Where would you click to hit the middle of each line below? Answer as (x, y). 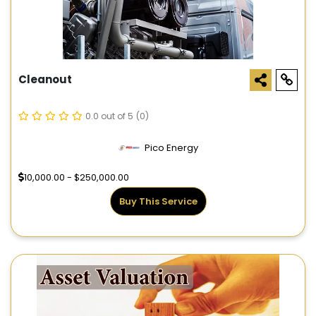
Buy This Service (158, 202)
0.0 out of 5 (109, 116)
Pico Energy (171, 148)
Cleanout (45, 80)
